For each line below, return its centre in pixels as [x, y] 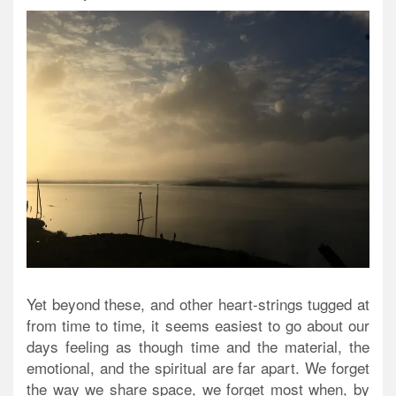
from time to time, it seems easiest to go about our [198, 325]
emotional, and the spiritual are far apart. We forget [198, 368]
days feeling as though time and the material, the [198, 346]
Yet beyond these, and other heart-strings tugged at [198, 304]
